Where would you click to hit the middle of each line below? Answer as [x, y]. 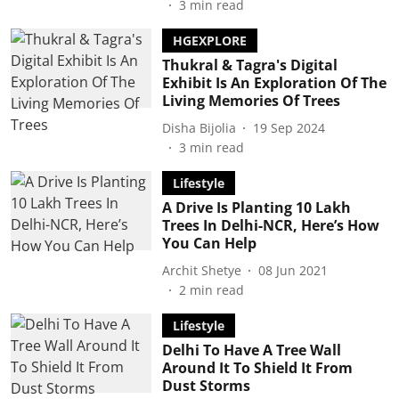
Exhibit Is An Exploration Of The [274, 83]
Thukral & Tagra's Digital [249, 65]
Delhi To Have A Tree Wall [251, 350]
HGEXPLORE [209, 41]
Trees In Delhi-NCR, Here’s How [270, 225]
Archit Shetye [201, 270]
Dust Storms [206, 386]
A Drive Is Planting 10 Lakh [256, 208]
